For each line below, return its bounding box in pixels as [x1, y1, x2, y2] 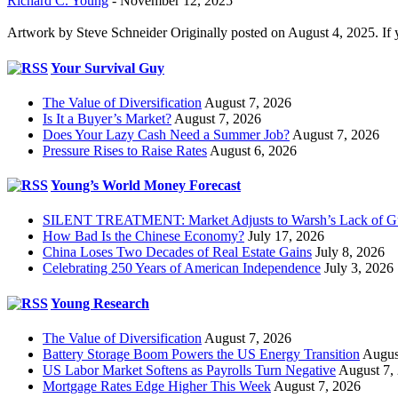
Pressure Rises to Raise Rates [43, 142, 207, 158]
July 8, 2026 [315, 244, 385, 260]
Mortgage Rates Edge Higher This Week [43, 378, 271, 394]
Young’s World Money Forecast [51, 178, 241, 194]
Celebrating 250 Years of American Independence [43, 260, 321, 276]
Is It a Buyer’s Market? [43, 110, 171, 126]
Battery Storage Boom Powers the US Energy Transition [43, 346, 360, 362]
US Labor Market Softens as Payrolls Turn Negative [43, 362, 336, 378]
